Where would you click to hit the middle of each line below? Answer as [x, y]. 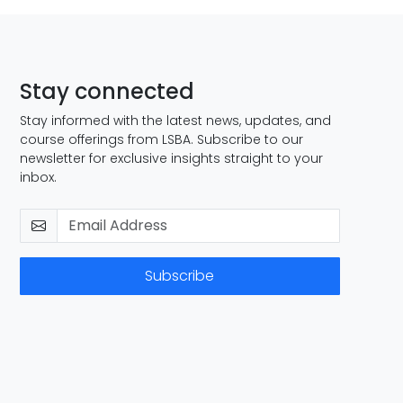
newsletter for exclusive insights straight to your [172, 158]
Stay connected [107, 91]
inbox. [39, 177]
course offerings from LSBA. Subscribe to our [162, 139]
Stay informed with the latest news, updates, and [176, 121]
